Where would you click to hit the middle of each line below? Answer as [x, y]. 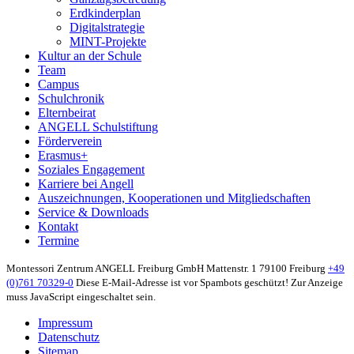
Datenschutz [69, 337]
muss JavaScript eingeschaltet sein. [81, 297]
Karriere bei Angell [86, 184]
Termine [58, 241]
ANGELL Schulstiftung [98, 127]
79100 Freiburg [292, 269]
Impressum [65, 323]
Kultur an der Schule [90, 56]
